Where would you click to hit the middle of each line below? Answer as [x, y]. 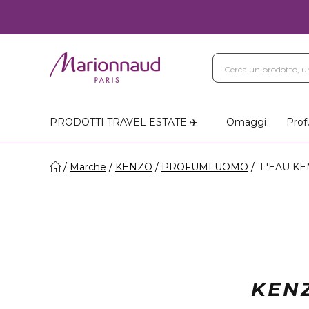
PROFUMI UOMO [205, 167]
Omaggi [246, 122]
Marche [88, 167]
